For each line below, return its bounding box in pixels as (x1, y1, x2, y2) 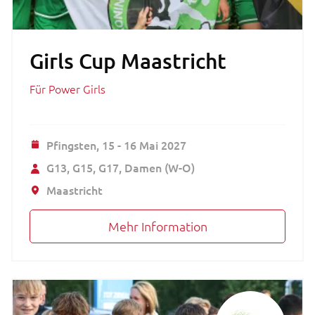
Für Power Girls (30, 80, 105, 96)
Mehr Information (108, 217, 207, 234)
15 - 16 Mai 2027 (102, 136, 186, 153)
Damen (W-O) (124, 159, 195, 175)
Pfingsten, (46, 136, 102, 153)
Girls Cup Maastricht (30, 46, 226, 74)
